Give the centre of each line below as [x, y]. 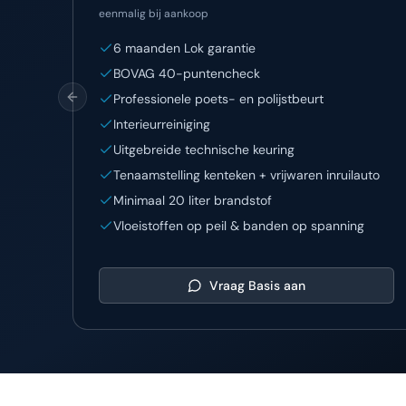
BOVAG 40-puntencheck [187, 73]
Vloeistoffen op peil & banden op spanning [239, 226]
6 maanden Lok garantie [184, 48]
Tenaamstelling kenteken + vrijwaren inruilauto [246, 175]
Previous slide [112, 105]
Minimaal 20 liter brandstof [193, 200]
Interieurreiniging [162, 124]
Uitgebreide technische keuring [204, 150]
